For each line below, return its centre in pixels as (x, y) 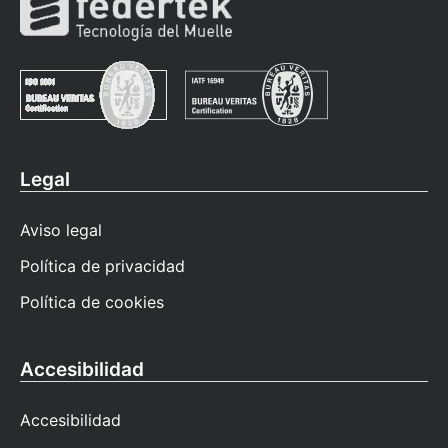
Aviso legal (61, 229)
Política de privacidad (102, 265)
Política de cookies (92, 301)
